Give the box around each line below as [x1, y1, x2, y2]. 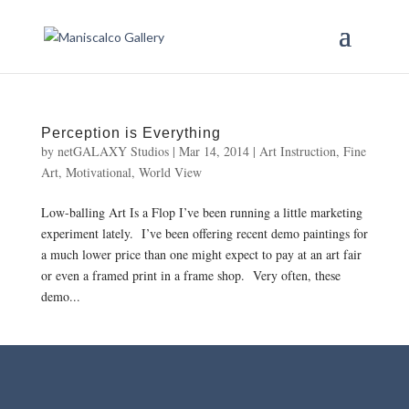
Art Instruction [258, 142, 336, 160]
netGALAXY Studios [57, 142, 169, 160]
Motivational [65, 163, 131, 181]
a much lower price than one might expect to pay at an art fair [40, 246, 362, 263]
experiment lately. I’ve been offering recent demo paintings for [40, 225, 368, 242]
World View [138, 163, 202, 181]
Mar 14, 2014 [178, 142, 249, 160]
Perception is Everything [40, 125, 221, 141]
